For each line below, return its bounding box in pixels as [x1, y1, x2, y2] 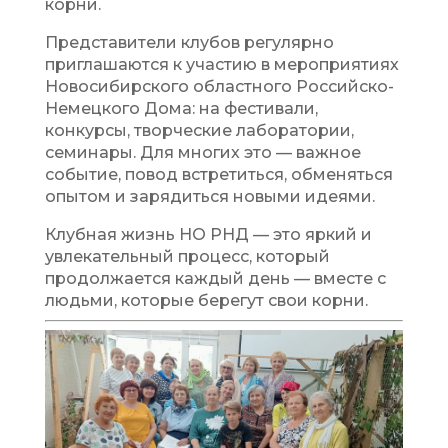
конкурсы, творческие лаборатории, [44, 121, 354, 140]
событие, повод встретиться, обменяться [44, 165, 393, 184]
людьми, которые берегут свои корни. [44, 291, 368, 310]
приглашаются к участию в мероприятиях [44, 55, 399, 74]
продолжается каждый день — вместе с [44, 269, 386, 288]
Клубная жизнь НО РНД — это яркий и [44, 225, 372, 244]
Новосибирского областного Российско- [44, 77, 394, 96]
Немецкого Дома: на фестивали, [44, 99, 318, 118]
